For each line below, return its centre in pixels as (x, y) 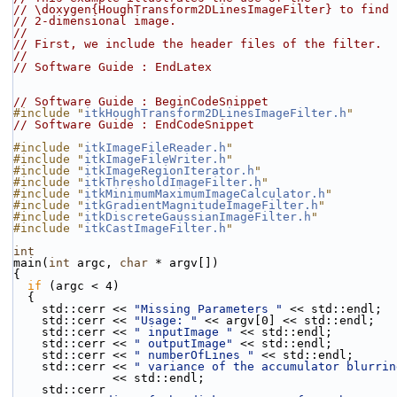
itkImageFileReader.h (155, 148)
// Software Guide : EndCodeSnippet (134, 125)
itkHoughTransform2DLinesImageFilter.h (215, 113)
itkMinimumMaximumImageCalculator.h (205, 194)
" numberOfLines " (194, 355)
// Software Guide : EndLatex (113, 67)
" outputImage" (183, 343)
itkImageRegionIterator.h (169, 171)
